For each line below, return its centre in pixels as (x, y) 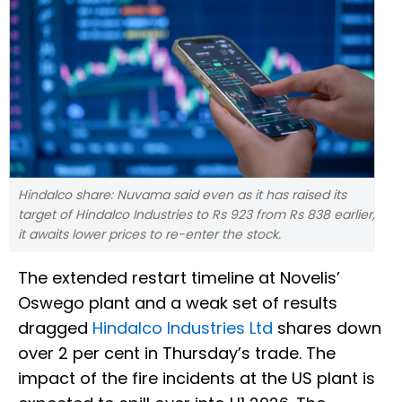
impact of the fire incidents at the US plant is (197, 379)
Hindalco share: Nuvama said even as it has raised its (182, 195)
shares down (327, 328)
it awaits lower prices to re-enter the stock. (149, 235)
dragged (55, 328)
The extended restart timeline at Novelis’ (179, 278)
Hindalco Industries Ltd (183, 328)
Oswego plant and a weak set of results (178, 303)
